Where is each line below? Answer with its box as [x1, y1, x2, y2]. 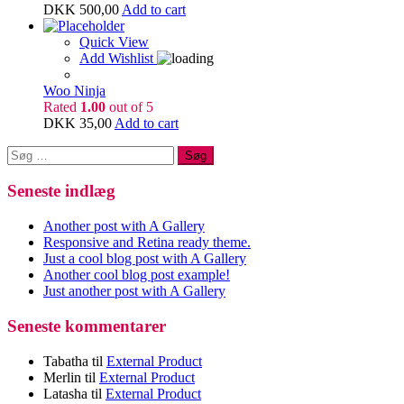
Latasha [43, 385, 87, 401]
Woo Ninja [43, 82, 106, 98]
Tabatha [43, 353, 88, 369]
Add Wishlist [79, 50, 157, 66]
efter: [6, 161, 35, 177]
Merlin [43, 369, 81, 385]
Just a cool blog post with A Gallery [43, 251, 246, 267]
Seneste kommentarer [7, 316, 166, 335]
